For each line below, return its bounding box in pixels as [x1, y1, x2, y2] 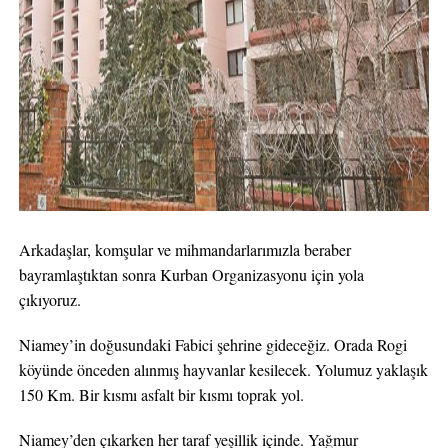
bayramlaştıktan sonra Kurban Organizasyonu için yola [18, 264, 364, 285]
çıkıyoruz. [18, 289, 81, 310]
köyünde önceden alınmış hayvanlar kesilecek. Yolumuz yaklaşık [18, 359, 428, 380]
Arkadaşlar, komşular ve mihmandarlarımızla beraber [18, 239, 351, 260]
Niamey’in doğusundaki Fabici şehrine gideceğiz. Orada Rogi [18, 334, 407, 355]
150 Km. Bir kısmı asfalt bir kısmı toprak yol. [18, 384, 304, 405]
